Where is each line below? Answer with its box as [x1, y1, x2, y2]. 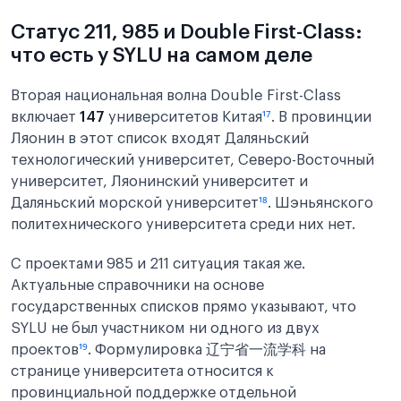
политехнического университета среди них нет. [11, 218, 355, 232]
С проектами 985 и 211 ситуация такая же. [11, 257, 305, 271]
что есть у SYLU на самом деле [11, 45, 312, 65]
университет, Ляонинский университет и [11, 175, 308, 189]
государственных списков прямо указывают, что [11, 300, 356, 314]
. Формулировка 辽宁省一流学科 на [88, 343, 326, 357]
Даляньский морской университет [11, 196, 259, 210]
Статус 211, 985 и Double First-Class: [11, 21, 363, 42]
